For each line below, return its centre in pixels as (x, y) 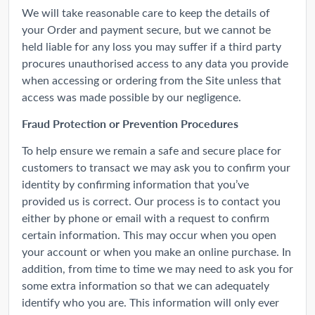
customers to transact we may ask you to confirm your (156, 167)
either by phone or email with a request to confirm (146, 217)
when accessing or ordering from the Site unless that (152, 79)
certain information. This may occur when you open (149, 234)
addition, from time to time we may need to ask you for (157, 268)
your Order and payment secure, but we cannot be (146, 29)
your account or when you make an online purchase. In (156, 251)
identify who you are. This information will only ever (150, 302)
